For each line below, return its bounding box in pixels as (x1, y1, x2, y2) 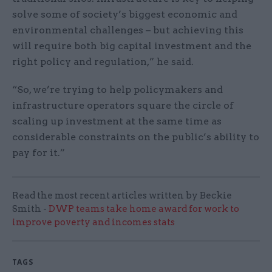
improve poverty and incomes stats (12, 216, 175, 228)
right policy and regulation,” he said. (12, 55, 194, 67)
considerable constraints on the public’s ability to (12, 131, 259, 143)
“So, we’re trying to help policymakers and (12, 83, 223, 95)
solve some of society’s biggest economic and (12, 8, 237, 20)
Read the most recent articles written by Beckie (12, 189, 232, 201)
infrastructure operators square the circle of (12, 99, 234, 111)
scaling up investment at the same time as (12, 115, 222, 127)
